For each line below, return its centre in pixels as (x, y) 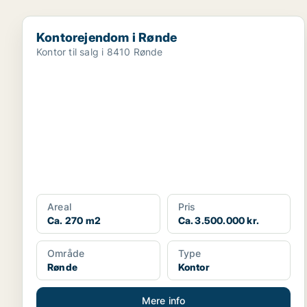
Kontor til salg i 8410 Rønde (100, 52)
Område (66, 253)
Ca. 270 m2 (74, 220)
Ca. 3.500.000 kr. (219, 220)
